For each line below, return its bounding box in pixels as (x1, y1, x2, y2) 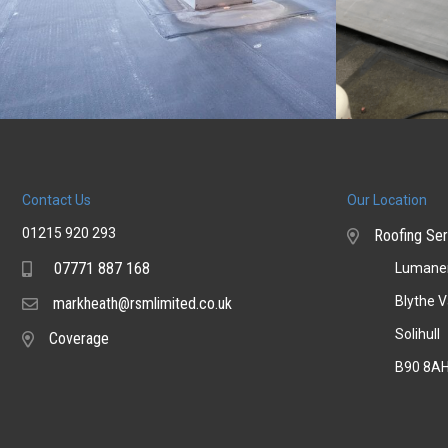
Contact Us (22, 191, 91, 208)
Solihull (395, 325, 440, 342)
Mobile (21, 262, 63, 279)
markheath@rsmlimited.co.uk (53, 293, 232, 313)
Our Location (347, 191, 427, 208)
